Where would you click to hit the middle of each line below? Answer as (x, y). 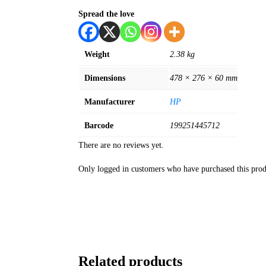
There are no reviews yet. (121, 145)
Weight (97, 54)
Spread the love (106, 14)
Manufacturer (110, 102)
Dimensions (105, 78)
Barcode (99, 125)
